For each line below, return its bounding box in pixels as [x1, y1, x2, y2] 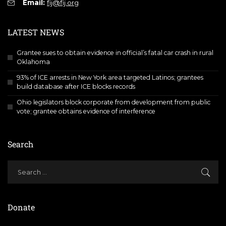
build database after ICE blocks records [17, 82, 135, 90]
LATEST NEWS [8, 26, 64, 37]
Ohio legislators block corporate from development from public [17, 98, 210, 106]
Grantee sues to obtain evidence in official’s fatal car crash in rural [17, 48, 213, 56]
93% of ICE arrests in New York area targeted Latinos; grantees [17, 73, 203, 81]
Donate [8, 201, 35, 212]
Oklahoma [17, 58, 50, 66]
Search [8, 138, 33, 149]
